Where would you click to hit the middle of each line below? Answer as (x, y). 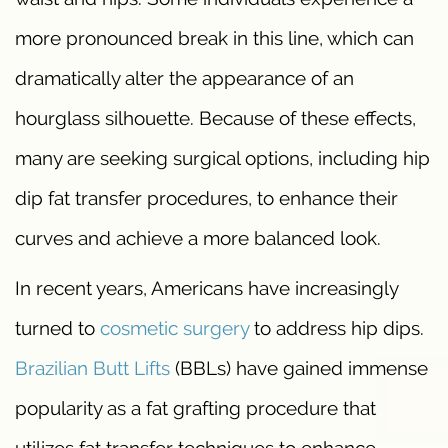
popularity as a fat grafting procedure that (195, 408)
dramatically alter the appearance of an (184, 78)
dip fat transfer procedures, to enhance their (206, 198)
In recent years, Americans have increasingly (206, 288)
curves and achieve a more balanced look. (198, 238)
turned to (57, 328)
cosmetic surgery (174, 328)
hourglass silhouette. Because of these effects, (215, 118)
